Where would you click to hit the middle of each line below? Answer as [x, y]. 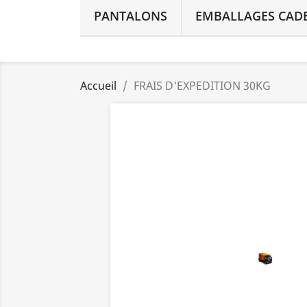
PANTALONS [131, 16]
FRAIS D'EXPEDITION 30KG [202, 86]
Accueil [98, 86]
